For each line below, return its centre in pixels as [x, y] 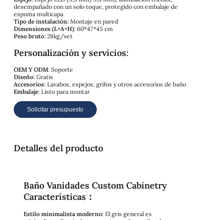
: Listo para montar [64, 91]
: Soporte [61, 69]
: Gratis [43, 77]
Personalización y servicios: [71, 53]
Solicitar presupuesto [55, 109]
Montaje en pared [94, 21]
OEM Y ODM [31, 69]
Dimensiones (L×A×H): [45, 28]
